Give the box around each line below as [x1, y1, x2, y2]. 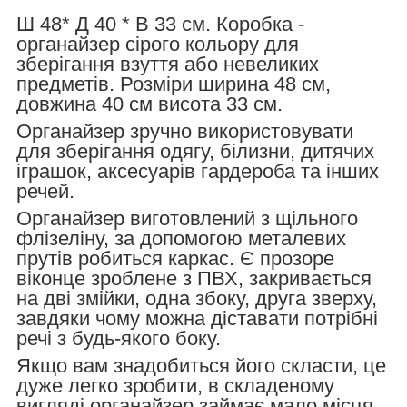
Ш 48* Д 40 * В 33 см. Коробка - [16, 12, 304, 35]
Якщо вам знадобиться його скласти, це [16, 353, 386, 377]
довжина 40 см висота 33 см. [16, 92, 283, 115]
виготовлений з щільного [130, 206, 358, 230]
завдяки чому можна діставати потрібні [16, 306, 378, 330]
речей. [16, 179, 74, 203]
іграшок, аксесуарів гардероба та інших [16, 159, 379, 183]
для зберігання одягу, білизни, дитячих [16, 139, 374, 163]
